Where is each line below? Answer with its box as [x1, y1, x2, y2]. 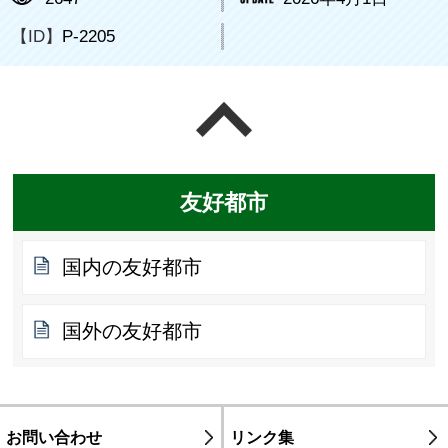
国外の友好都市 [62, 319, 203, 342]
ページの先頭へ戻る [254, 104, 435, 127]
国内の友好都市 [62, 255, 203, 278]
